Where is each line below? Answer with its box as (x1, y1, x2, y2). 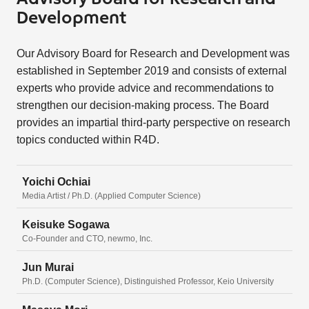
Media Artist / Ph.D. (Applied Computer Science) (21, 190, 201, 201)
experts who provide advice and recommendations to (16, 81, 274, 94)
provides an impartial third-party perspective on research (16, 116, 290, 128)
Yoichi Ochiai (21, 175, 90, 188)
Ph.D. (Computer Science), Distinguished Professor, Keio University (21, 276, 274, 286)
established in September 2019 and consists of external (16, 64, 287, 77)
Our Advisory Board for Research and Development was (16, 47, 290, 59)
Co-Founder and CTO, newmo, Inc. (21, 233, 152, 243)
